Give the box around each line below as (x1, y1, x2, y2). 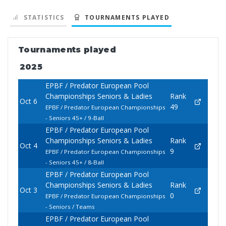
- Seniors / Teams (45, 203, 95, 211)
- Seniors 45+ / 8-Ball (45, 158, 104, 166)
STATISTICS (19, 13, 65, 22)
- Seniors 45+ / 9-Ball (45, 114, 104, 122)
